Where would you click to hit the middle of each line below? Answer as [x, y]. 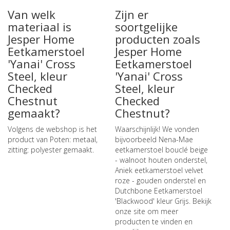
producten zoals [157, 39]
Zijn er [131, 14]
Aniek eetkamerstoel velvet [159, 170]
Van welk [32, 14]
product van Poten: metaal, [53, 139]
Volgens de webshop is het [52, 129]
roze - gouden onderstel [155, 180]
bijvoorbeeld [137, 139]
